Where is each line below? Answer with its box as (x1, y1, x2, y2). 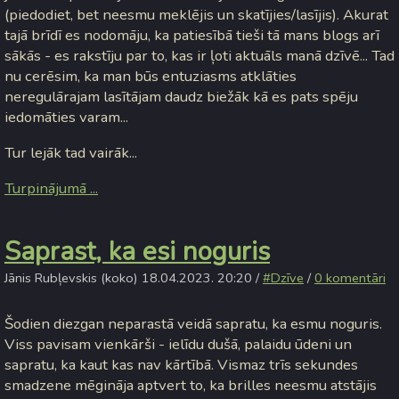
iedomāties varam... (4, 107, 128, 128)
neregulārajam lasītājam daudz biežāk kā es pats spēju (4, 86, 358, 108)
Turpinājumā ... (4, 177, 98, 199)
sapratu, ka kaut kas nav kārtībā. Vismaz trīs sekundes (4, 354, 358, 375)
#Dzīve (263, 269, 304, 288)
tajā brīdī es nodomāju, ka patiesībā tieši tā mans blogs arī (4, 25, 379, 46)
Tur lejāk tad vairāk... (4, 142, 137, 163)
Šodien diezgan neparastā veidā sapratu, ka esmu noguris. (4, 313, 382, 334)
